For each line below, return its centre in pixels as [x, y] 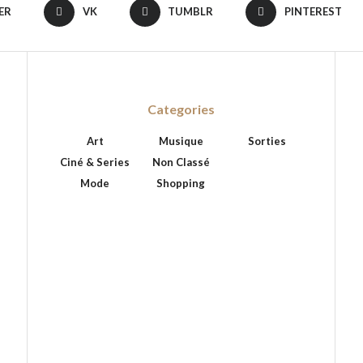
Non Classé [181, 162]
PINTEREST [313, 11]
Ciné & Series [95, 162]
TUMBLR [191, 11]
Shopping [181, 183]
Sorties [267, 141]
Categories [181, 109]
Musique [181, 141]
